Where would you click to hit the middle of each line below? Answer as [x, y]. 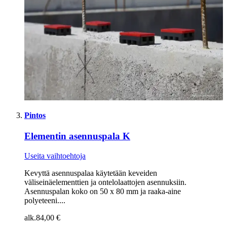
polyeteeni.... [45, 200]
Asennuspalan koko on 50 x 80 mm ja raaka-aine [103, 191]
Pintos [35, 115]
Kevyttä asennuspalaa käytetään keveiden [91, 173]
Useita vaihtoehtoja [55, 156]
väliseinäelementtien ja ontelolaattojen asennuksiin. [105, 182]
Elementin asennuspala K [77, 136]
